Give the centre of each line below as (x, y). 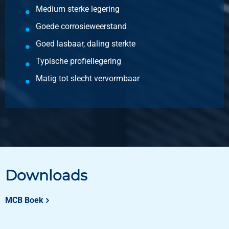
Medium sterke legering (78, 9)
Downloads (46, 175)
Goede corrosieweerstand (81, 26)
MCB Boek (24, 200)
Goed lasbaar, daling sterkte (86, 43)
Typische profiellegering (78, 61)
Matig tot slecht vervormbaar (88, 78)
